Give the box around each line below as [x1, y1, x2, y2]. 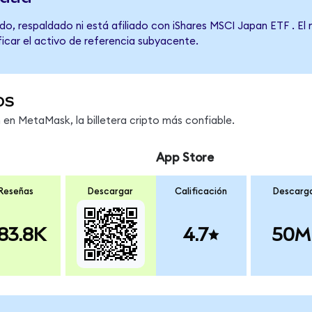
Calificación [175, 187, 228, 197]
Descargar [88, 187, 134, 197]
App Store [155, 151, 214, 164]
